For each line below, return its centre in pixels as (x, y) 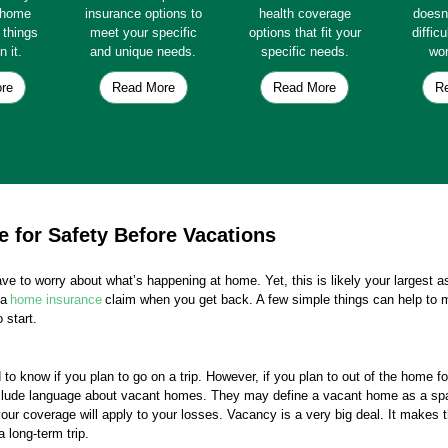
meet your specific (143, 32)
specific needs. (304, 51)
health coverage (304, 13)
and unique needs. (143, 51)
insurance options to (143, 13)
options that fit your (304, 32)
